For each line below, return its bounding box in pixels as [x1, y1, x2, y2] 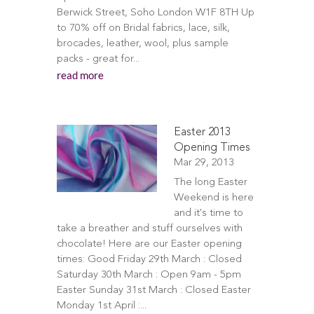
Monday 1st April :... [56, 301, 146, 311]
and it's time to [173, 208, 243, 219]
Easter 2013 [173, 127, 231, 138]
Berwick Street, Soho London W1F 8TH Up [56, 8, 254, 18]
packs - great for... [56, 54, 139, 64]
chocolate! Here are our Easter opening [56, 239, 242, 250]
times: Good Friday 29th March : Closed [56, 254, 242, 265]
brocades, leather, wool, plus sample [56, 39, 228, 49]
